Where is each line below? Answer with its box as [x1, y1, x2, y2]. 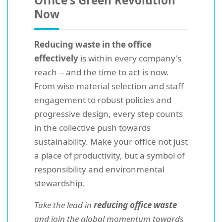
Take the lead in [34, 199, 94, 211]
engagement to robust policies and [34, 94, 171, 106]
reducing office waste [94, 199, 177, 211]
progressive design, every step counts [34, 108, 183, 120]
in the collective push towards [34, 122, 151, 134]
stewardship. [34, 177, 85, 189]
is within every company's [78, 53, 181, 64]
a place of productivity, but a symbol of [34, 150, 185, 162]
